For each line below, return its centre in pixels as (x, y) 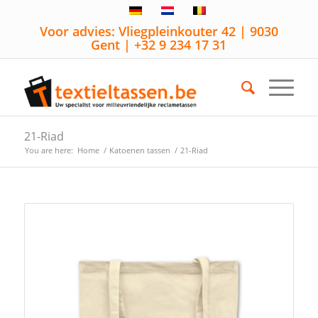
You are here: (49, 150)
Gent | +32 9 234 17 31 (159, 45)
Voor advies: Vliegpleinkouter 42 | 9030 (159, 31)
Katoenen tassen (139, 150)
